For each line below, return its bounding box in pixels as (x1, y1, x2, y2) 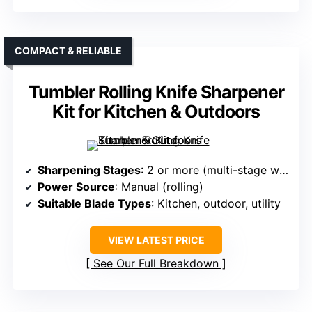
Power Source (38, 179, 115, 194)
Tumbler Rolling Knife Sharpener (28, 81, 284, 102)
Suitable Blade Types (38, 196, 151, 210)
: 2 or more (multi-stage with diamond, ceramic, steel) (141, 162, 279, 177)
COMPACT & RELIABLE (15, 44, 122, 56)
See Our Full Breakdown (93, 256, 219, 270)
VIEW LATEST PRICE (107, 233, 205, 246)
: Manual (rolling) (115, 179, 203, 194)
